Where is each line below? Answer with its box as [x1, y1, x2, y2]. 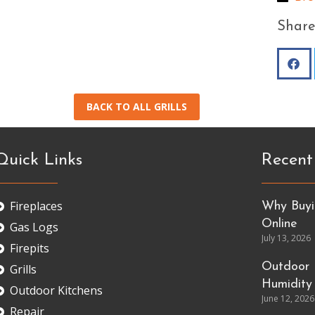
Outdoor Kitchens [10, 283, 103, 298]
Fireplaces [10, 198, 63, 214]
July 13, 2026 [261, 232, 311, 244]
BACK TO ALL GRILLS [86, 100, 187, 113]
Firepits [10, 240, 50, 256]
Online [261, 217, 297, 231]
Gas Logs [10, 219, 59, 235]
